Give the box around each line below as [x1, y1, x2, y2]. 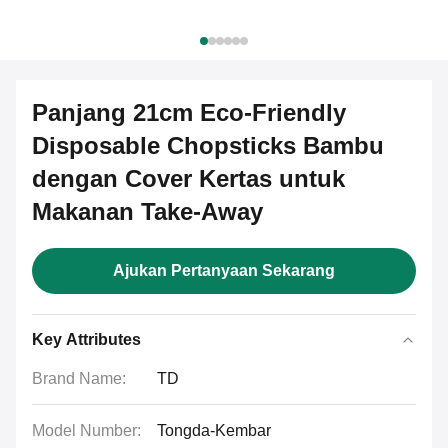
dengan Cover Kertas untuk [32, 165, 345, 192]
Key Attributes [32, 331, 141, 348]
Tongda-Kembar [157, 422, 271, 439]
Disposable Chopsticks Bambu [32, 132, 384, 159]
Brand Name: [32, 370, 126, 387]
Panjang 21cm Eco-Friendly [32, 99, 346, 126]
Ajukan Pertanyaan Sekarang [113, 262, 335, 279]
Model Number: [32, 422, 141, 439]
